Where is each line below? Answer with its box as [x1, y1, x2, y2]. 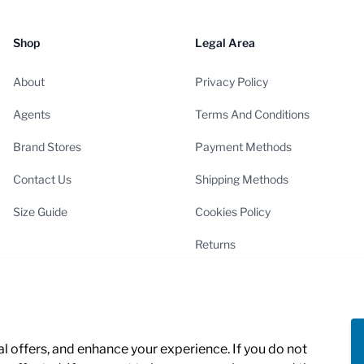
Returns [194, 236, 236, 251]
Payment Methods [194, 139, 292, 154]
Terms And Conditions [194, 106, 310, 121]
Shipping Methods [194, 171, 288, 186]
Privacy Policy [194, 74, 268, 89]
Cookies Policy [194, 204, 271, 219]
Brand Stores [12, 139, 81, 154]
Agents [12, 106, 50, 121]
